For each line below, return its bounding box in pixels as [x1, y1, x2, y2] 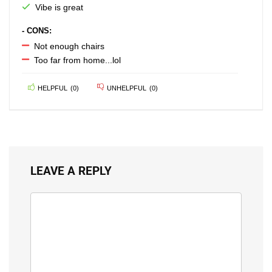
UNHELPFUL [107, 84, 146, 92]
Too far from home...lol [34, 55, 121, 65]
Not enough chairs [34, 41, 104, 51]
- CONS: [22, 25, 52, 35]
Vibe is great [35, 2, 83, 12]
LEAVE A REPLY [30, 163, 112, 178]
